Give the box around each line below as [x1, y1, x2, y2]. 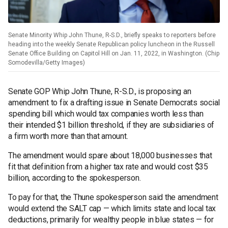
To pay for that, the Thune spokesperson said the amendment [8, 192, 218, 202]
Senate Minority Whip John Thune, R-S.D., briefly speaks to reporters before [8, 31, 216, 39]
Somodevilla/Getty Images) [8, 59, 85, 66]
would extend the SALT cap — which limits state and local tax [8, 203, 216, 213]
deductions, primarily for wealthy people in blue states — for [8, 214, 214, 224]
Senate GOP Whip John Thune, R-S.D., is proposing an [8, 86, 191, 96]
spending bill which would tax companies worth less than [8, 108, 204, 119]
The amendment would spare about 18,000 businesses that [8, 150, 212, 160]
